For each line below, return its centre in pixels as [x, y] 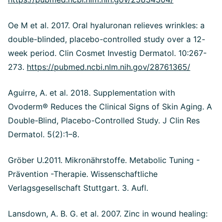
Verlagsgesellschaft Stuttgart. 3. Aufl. [78, 188]
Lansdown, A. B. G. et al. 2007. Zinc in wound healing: [108, 213]
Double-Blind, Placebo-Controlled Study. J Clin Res [104, 120]
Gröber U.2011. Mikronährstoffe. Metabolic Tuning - [104, 160]
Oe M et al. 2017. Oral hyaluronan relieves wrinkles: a [106, 25]
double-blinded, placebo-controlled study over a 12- [107, 39]
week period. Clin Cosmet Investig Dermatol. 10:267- [107, 53]
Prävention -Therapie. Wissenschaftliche [83, 174]
